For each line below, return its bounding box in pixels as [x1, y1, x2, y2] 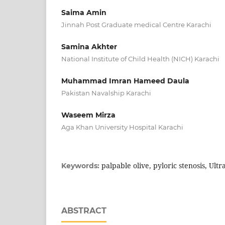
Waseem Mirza [61, 110, 116, 120]
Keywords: [61, 161, 101, 170]
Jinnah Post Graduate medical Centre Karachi [61, 20, 211, 29]
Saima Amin [61, 8, 106, 17]
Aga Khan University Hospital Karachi [61, 123, 183, 131]
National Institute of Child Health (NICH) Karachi [61, 54, 219, 63]
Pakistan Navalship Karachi [61, 88, 151, 97]
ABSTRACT [61, 205, 106, 215]
